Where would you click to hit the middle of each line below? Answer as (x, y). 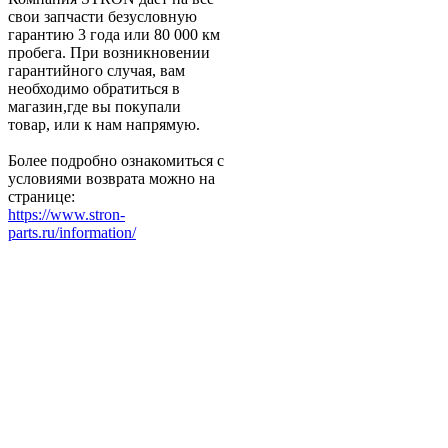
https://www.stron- (66, 214)
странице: (41, 196)
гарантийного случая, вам (96, 70)
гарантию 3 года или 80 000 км (114, 34)
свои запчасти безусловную (102, 16)
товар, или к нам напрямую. (104, 124)
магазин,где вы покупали (94, 106)
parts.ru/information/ (72, 232)
